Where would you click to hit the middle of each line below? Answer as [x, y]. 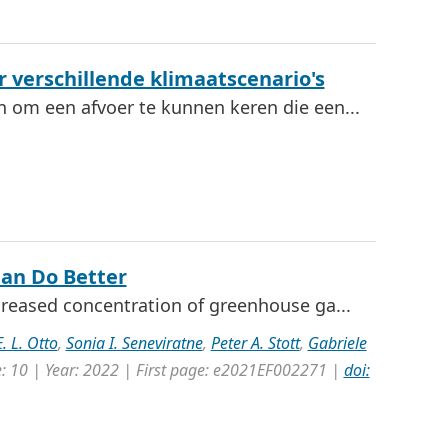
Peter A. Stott [255, 343]
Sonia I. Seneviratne [134, 343]
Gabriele [337, 343]
